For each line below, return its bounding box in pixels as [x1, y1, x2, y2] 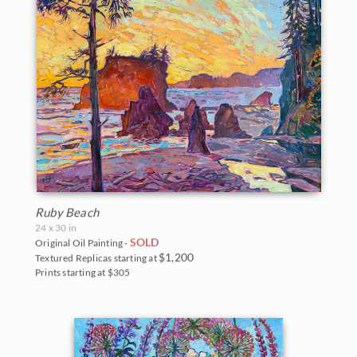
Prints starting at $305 [35, 266, 131, 279]
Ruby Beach [35, 205, 99, 220]
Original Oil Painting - [35, 237, 130, 249]
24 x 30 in [35, 222, 76, 234]
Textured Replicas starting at [35, 252, 159, 265]
